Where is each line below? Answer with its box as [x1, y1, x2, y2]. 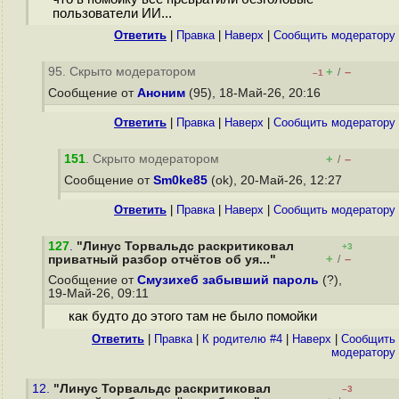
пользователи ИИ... [52, 6, 172, 21]
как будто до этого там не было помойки [68, 309, 317, 324]
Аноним [137, 86, 185, 100]
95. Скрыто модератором [48, 65, 196, 78]
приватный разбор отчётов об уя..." [48, 253, 276, 266]
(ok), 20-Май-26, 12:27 [208, 174, 346, 187]
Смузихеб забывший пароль [137, 273, 319, 287]
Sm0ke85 [153, 174, 208, 187]
